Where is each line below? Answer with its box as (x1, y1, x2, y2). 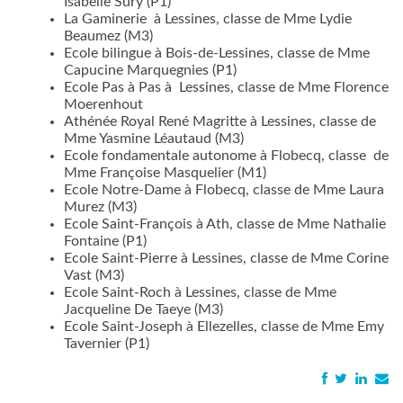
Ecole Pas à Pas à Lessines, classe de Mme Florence (64, 80, 390, 95)
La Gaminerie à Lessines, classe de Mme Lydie (64, 12, 353, 27)
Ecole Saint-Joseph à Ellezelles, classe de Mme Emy (64, 319, 385, 335)
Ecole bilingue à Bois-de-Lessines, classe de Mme (64, 46, 371, 61)
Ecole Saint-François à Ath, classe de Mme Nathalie (64, 217, 387, 232)
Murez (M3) (64, 200, 138, 215)
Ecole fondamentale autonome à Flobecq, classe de (64, 148, 390, 164)
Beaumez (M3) (64, 29, 154, 44)
